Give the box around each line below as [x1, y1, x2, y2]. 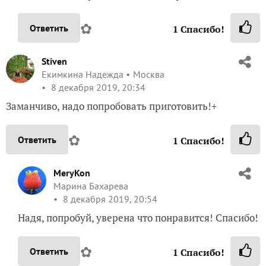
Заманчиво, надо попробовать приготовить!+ [6, 99, 217, 113]
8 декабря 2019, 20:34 [49, 81, 145, 93]
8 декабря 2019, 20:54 [61, 192, 157, 205]
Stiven [42, 55, 67, 67]
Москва [133, 68, 164, 80]
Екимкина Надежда [42, 68, 123, 80]
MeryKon [53, 166, 90, 179]
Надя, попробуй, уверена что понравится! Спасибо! [18, 210, 258, 224]
